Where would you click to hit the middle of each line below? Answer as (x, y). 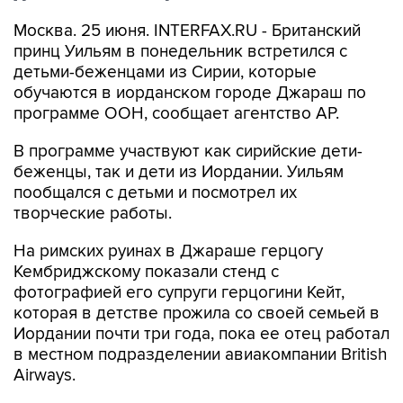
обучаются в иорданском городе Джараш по (190, 93)
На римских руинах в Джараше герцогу (168, 251)
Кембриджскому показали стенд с (146, 272)
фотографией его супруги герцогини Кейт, (179, 293)
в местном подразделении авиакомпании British (200, 355)
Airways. (45, 376)
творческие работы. (93, 214)
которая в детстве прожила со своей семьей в (197, 313)
